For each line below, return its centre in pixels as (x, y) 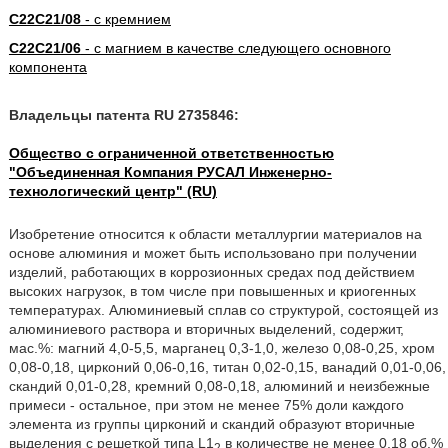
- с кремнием (125, 19)
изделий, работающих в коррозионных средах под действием (211, 272)
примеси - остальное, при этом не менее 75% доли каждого (206, 405)
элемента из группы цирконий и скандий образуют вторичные (211, 424)
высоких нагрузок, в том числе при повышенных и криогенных (212, 291)
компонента (47, 67)
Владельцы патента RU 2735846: (123, 115)
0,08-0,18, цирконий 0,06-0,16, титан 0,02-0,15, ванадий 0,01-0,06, (227, 367)
